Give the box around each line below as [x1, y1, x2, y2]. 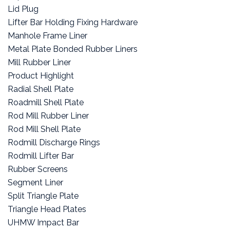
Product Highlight [8, 70, 74, 81]
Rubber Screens [8, 164, 68, 174]
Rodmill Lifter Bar [8, 150, 74, 161]
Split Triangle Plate [8, 190, 79, 201]
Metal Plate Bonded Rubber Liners [8, 44, 138, 54]
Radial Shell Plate [8, 84, 73, 94]
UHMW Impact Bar [8, 217, 79, 227]
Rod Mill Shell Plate [8, 124, 81, 134]
